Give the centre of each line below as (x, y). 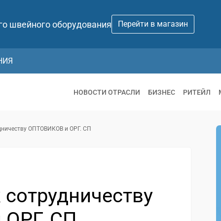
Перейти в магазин (153, 24)
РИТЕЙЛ (197, 92)
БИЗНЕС (162, 92)
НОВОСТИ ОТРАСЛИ (107, 92)
